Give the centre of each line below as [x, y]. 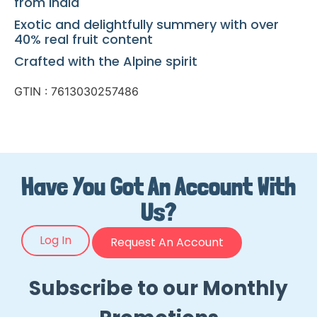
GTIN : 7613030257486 [76, 92]
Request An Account [167, 242]
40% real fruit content [83, 40]
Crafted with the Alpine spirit [106, 62]
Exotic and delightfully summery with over [146, 25]
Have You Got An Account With [158, 186]
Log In [56, 240]
